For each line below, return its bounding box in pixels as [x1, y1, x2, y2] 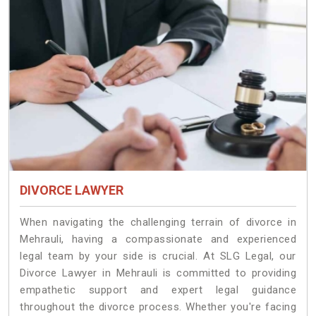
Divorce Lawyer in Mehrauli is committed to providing [20, 267, 296, 280]
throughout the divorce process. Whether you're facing [20, 300, 296, 314]
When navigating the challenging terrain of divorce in [20, 216, 296, 229]
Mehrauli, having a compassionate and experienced [20, 233, 296, 246]
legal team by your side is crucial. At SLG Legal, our [20, 250, 296, 263]
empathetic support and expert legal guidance [20, 284, 296, 297]
